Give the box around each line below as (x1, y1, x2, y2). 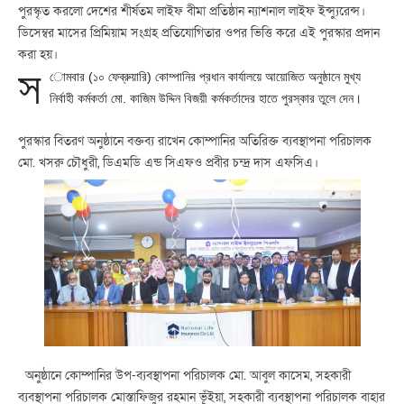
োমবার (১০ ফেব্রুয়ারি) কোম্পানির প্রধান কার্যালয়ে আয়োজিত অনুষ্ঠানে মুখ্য (50, 69, 361, 84)
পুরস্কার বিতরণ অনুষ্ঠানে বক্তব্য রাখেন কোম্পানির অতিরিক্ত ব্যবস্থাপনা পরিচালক (18, 132, 372, 150)
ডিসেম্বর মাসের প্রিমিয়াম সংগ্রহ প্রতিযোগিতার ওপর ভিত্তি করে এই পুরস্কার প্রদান (18, 23, 380, 41)
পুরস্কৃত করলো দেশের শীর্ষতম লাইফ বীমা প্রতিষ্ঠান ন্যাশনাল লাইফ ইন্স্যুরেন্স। (18, 2, 365, 20)
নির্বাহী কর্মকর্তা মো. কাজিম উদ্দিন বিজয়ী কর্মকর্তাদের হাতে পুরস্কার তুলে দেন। (50, 90, 362, 106)
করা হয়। (18, 45, 58, 63)
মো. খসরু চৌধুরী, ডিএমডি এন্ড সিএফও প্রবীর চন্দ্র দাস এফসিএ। (18, 153, 318, 171)
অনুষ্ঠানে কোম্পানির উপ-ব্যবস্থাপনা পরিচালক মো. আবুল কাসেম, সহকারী (18, 366, 351, 384)
